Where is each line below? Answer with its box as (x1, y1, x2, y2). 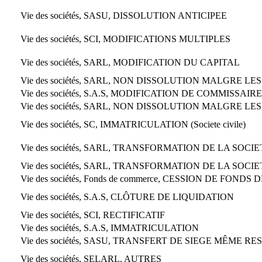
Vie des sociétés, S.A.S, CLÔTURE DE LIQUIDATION (20, 191, 234, 202)
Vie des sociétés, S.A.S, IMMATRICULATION (20, 222, 199, 233)
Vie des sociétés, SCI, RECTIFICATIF (20, 209, 165, 220)
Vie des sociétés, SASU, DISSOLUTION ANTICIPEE (20, 10, 227, 20)
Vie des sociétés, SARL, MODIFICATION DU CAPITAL (20, 57, 240, 67)
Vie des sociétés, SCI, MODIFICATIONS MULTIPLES (20, 33, 230, 44)
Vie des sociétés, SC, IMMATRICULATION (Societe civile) (20, 119, 246, 129)
